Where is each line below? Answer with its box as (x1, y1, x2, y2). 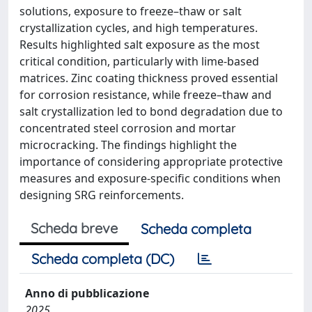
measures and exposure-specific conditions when (19, 170, 281, 186)
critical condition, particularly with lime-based (19, 53, 259, 69)
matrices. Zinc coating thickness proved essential (19, 70, 278, 86)
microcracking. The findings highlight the (19, 136, 237, 153)
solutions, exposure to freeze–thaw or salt (19, 3, 242, 19)
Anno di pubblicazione (25, 285, 149, 301)
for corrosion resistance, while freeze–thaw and (19, 86, 272, 102)
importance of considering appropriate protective (19, 153, 283, 169)
